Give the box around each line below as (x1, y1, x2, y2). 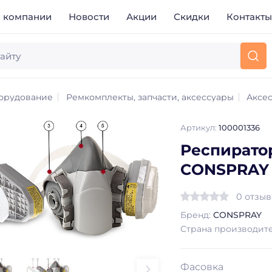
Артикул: (180, 123, 219, 132)
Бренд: (180, 209, 214, 220)
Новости (69, 11, 110, 22)
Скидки (174, 11, 210, 22)
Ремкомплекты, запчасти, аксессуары (66, 92, 234, 103)
